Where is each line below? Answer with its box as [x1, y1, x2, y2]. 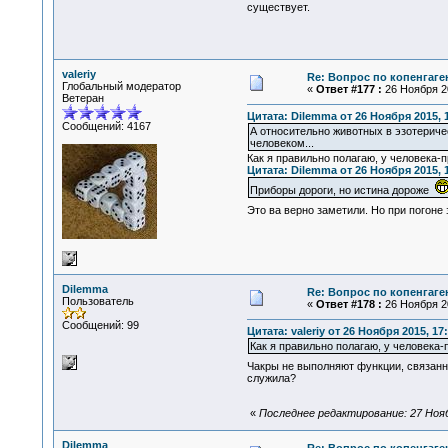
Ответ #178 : [315, 298, 382, 310]
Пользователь [61, 295, 134, 307]
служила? [246, 372, 296, 385]
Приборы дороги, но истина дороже [249, 184, 435, 197]
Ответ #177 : [315, 83, 382, 95]
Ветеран [61, 92, 104, 104]
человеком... [249, 137, 314, 150]
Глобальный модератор [61, 80, 181, 92]
